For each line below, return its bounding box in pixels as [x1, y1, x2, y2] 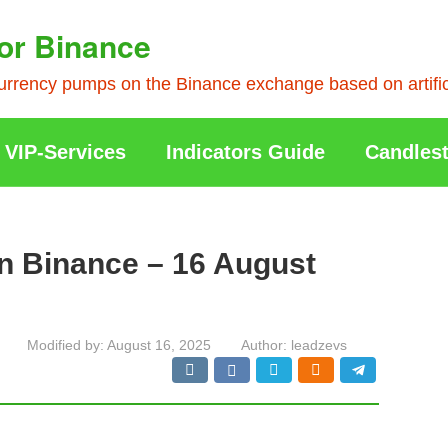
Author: [241, 337, 287, 353]
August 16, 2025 [107, 337, 211, 353]
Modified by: [27, 337, 104, 353]
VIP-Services [5, 141, 126, 163]
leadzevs [291, 337, 347, 353]
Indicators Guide [166, 141, 325, 163]
